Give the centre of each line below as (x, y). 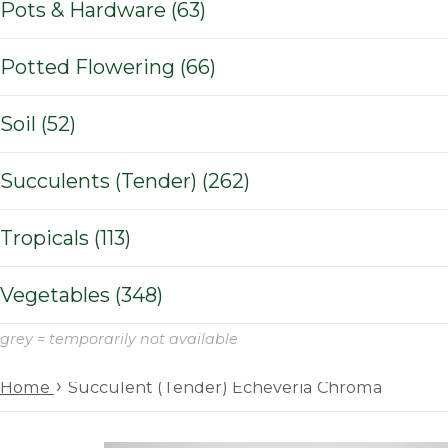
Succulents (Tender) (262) (226, 180)
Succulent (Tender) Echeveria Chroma (225, 386)
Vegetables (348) (139, 294)
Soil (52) (58, 123)
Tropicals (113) (112, 237)
